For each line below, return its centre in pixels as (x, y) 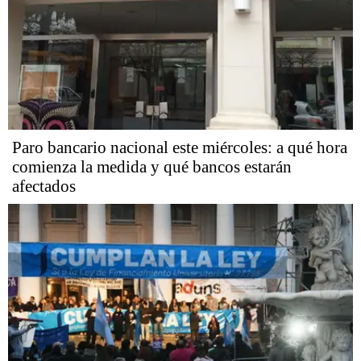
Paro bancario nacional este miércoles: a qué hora (180, 148)
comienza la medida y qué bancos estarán (152, 167)
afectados (44, 187)
